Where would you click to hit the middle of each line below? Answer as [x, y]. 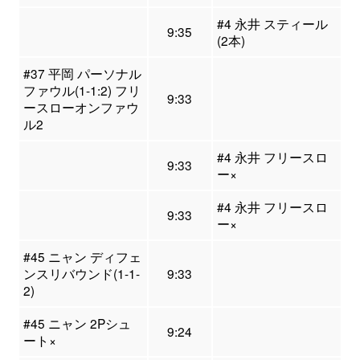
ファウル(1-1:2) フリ [82, 90]
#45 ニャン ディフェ [82, 256]
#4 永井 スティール [272, 23]
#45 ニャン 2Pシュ [77, 323]
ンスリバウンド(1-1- [81, 273]
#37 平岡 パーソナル [82, 73]
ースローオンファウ [81, 106]
